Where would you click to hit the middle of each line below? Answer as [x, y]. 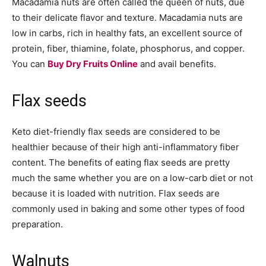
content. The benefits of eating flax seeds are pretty [121, 163]
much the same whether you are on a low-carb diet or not [132, 178]
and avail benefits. [177, 64]
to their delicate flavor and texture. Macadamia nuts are [127, 18]
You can [30, 64]
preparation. [37, 224]
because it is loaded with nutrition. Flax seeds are [116, 194]
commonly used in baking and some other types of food [128, 209]
